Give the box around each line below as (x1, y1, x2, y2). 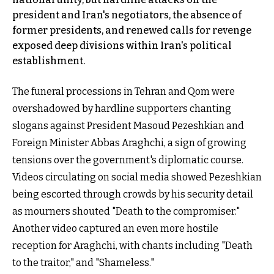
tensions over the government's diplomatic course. (12, 154, 243, 166)
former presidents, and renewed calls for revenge (12, 24, 251, 36)
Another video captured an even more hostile (12, 222, 218, 234)
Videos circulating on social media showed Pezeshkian (12, 171, 262, 183)
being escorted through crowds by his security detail (12, 188, 253, 200)
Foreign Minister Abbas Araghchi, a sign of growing (12, 136, 246, 149)
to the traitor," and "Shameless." (12, 256, 154, 268)
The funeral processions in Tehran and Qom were (12, 85, 235, 97)
